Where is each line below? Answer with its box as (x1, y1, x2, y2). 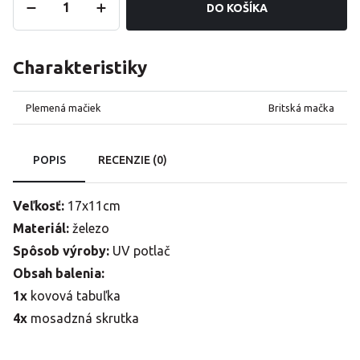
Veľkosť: (13, 198, 67, 213)
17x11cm (67, 198, 121, 213)
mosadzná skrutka (31, 311, 142, 325)
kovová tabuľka (27, 288, 121, 303)
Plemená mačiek (26, 102, 101, 113)
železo (69, 221, 109, 235)
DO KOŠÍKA (206, 2, 268, 14)
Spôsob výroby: (13, 243, 109, 258)
